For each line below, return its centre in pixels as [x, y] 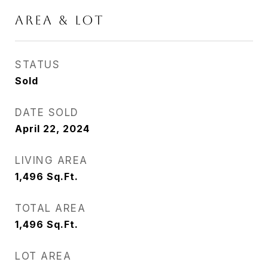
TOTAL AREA [50, 208]
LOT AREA [43, 256]
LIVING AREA [51, 160]
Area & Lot [60, 20]
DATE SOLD [47, 112]
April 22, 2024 [52, 129]
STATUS [37, 65]
